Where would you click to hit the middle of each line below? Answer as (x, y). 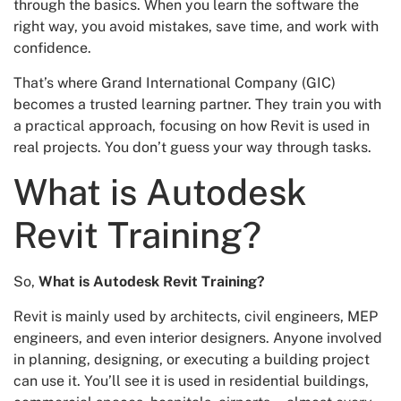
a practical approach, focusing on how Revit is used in (192, 125)
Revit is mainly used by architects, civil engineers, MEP (196, 316)
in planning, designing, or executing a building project (192, 359)
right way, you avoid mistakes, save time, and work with (196, 27)
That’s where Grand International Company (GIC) (175, 82)
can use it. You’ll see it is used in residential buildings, (191, 380)
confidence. (52, 48)
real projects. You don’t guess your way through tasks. (194, 147)
